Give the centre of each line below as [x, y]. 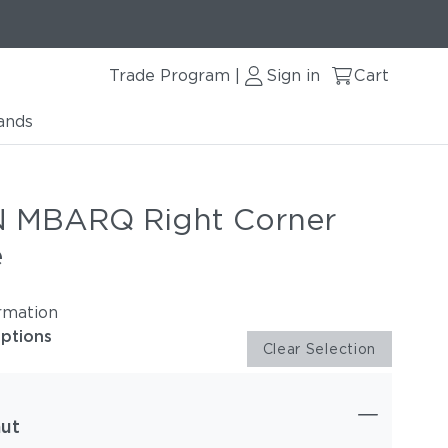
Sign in [293, 75]
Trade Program [169, 75]
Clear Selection [319, 349]
